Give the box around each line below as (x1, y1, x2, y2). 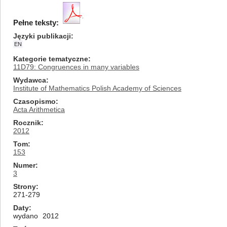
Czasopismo (13, 97, 56, 105)
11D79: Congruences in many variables (13, 63, 139, 71)
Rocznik (13, 119, 41, 127)
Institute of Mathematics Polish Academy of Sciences (13, 84, 181, 92)
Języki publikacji (13, 32, 71, 40)
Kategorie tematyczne (13, 55, 88, 63)
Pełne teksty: (13, 18, 59, 27)
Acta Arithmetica (13, 105, 65, 113)
